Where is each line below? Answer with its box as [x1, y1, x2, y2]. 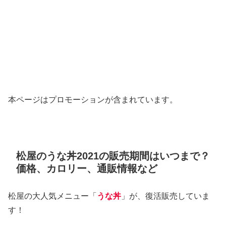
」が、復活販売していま [121, 191, 210, 200]
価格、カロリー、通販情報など [16, 162, 157, 174]
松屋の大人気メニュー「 [8, 191, 97, 200]
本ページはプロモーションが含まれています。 [8, 95, 178, 104]
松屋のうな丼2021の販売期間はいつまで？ [16, 150, 210, 161]
